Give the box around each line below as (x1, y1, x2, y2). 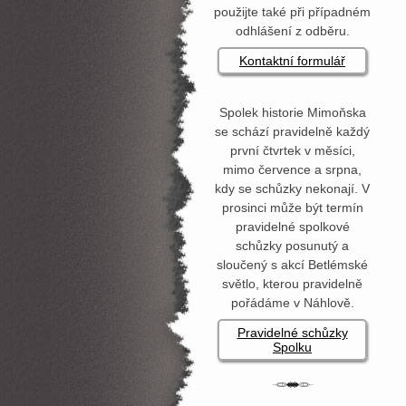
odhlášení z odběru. (235, 24, 350, 38)
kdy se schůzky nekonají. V (215, 181, 370, 196)
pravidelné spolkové (235, 219, 350, 234)
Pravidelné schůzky (237, 325, 348, 340)
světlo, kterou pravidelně (222, 276, 362, 291)
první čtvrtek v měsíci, (229, 143, 355, 158)
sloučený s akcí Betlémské (217, 257, 368, 272)
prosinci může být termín (221, 200, 363, 215)
